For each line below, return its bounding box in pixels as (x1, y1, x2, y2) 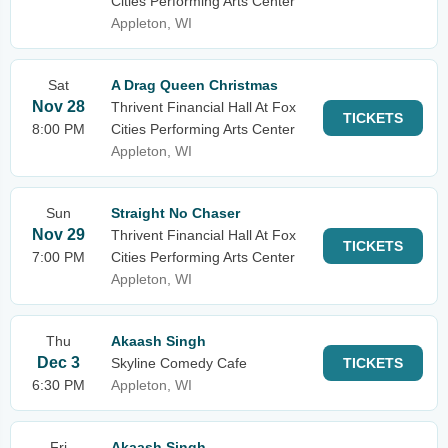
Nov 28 (32, 98, 85, 115)
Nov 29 (32, 226, 85, 243)
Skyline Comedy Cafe (111, 355, 247, 371)
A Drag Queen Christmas (111, 77, 278, 93)
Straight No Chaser (111, 205, 240, 221)
